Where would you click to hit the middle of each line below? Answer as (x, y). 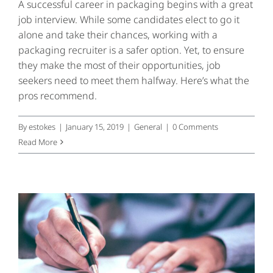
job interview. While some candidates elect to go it (129, 20)
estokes (42, 127)
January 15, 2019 (95, 127)
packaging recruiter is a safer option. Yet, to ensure (131, 50)
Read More (38, 142)
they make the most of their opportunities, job (119, 66)
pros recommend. (58, 96)
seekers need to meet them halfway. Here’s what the (134, 81)
